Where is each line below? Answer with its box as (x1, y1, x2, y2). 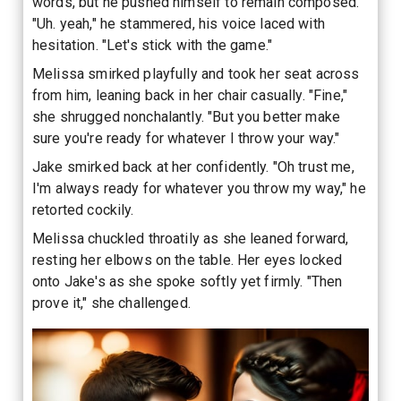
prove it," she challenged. (32, 294, 191, 311)
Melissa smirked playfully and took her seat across (32, 64, 360, 82)
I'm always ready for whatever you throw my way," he (32, 179, 366, 197)
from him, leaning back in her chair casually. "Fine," (32, 86, 347, 104)
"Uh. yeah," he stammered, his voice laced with (32, 14, 325, 32)
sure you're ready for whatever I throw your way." (32, 129, 340, 147)
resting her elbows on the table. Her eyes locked (32, 251, 343, 269)
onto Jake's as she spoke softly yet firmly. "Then (32, 272, 343, 290)
